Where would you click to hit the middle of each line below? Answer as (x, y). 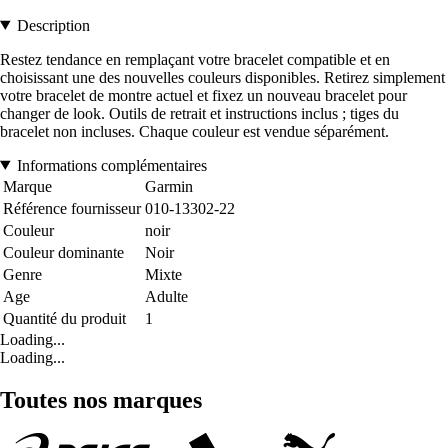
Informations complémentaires (111, 165)
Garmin (169, 186)
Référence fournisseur (72, 208)
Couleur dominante (63, 252)
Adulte (166, 296)
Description (53, 25)
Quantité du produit (64, 318)
